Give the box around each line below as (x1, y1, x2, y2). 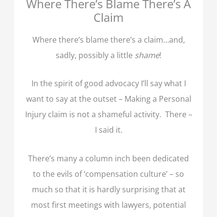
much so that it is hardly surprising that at (31, 183, 186, 195)
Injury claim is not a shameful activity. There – (25, 108, 192, 120)
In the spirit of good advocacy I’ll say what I (31, 77, 186, 89)
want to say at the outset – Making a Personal (26, 93, 191, 105)
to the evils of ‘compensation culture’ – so (33, 168, 184, 179)
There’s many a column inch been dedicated (28, 152, 189, 164)
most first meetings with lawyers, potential (31, 199, 186, 210)
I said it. (94, 124, 123, 136)
